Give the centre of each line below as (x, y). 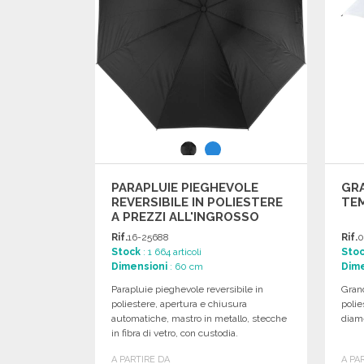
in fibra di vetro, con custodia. (175, 333)
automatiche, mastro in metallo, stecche (199, 318)
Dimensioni (139, 266)
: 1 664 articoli (171, 251)
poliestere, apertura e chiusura (179, 303)
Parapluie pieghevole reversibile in (187, 289)
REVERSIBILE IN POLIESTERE (197, 202)
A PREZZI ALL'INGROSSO (185, 217)
